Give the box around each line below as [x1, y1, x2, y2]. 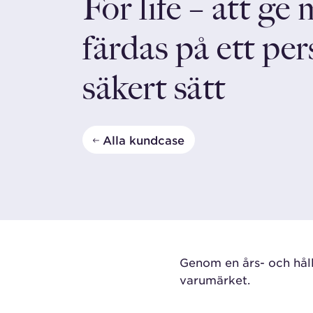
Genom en [179, 255, 239, 270]
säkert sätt [82, 69, 226, 110]
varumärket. [179, 272, 250, 287]
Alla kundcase [103, 133, 184, 147]
